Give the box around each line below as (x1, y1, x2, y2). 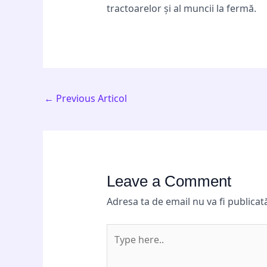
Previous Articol (54, 91, 127, 105)
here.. (105, 241, 132, 254)
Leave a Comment (106, 172, 231, 191)
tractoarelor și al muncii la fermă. (106, 2, 256, 15)
